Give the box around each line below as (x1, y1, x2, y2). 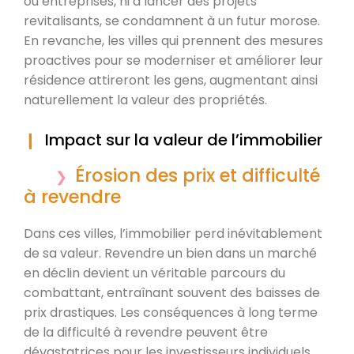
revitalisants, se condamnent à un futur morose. (24, 11, 320, 30)
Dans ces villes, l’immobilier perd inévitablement (24, 224, 322, 243)
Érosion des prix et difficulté (75, 162, 320, 188)
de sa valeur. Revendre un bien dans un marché (24, 243, 317, 262)
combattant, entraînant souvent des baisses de (24, 283, 320, 302)
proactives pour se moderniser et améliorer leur (24, 51, 323, 70)
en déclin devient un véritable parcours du (24, 263, 285, 282)
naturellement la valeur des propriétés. (24, 90, 267, 109)
